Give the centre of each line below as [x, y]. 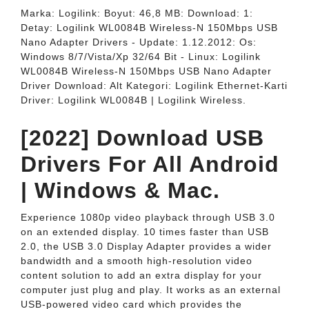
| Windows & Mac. [120, 190]
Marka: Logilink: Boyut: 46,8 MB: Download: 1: [137, 13]
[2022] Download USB [142, 138]
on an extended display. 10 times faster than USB [145, 232]
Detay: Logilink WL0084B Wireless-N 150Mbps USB [149, 28]
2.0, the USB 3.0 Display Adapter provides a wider [146, 246]
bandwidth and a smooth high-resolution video [137, 261]
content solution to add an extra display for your [141, 275]
